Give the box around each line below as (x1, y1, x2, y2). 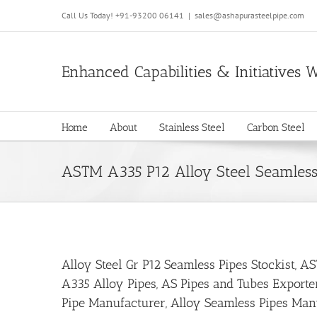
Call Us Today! (62, 10, 115, 21)
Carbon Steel (247, 121, 305, 134)
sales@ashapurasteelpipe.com (195, 10, 304, 21)
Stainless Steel (159, 121, 225, 134)
